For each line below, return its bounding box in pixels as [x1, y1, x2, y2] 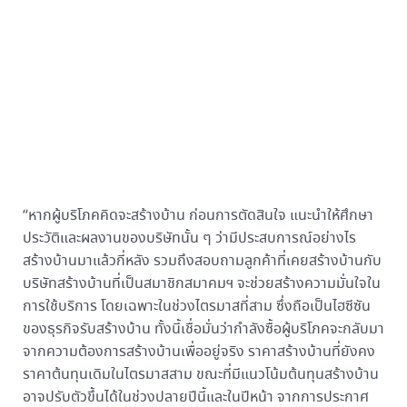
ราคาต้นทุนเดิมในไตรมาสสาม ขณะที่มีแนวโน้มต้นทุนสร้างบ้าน [22, 364, 379, 386]
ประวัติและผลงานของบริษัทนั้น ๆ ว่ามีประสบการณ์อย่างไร [22, 228, 356, 250]
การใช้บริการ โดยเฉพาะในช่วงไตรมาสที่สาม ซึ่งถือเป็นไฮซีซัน [22, 296, 371, 318]
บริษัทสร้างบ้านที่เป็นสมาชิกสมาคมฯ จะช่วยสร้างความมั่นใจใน [22, 273, 381, 295]
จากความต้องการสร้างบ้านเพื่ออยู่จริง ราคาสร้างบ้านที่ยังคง [22, 342, 375, 363]
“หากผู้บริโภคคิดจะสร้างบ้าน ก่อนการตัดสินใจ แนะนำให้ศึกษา [22, 205, 373, 227]
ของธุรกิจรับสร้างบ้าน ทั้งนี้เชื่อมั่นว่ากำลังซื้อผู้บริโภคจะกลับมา [22, 319, 384, 341]
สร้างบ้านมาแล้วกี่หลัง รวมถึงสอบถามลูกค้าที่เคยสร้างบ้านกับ [22, 251, 382, 273]
